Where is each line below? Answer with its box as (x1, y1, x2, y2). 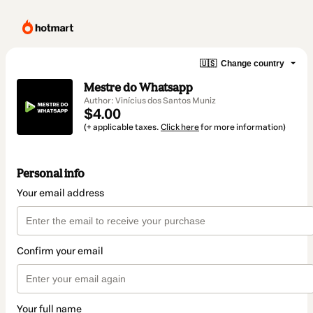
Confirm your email (17, 245, 103, 258)
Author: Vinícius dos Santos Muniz (84, 96, 216, 105)
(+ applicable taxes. (84, 122, 161, 132)
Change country (221, 58, 284, 68)
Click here (161, 122, 199, 132)
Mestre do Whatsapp (84, 80, 193, 94)
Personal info (17, 166, 85, 181)
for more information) (199, 122, 286, 132)
